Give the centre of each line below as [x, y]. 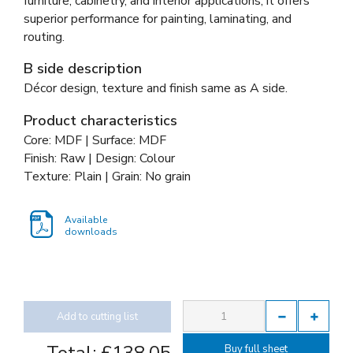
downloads [91, 232]
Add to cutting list [97, 316]
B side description [83, 68]
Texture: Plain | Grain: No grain [107, 176]
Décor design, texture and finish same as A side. [156, 89]
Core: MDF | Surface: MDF [95, 140]
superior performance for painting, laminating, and [158, 19]
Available [86, 220]
